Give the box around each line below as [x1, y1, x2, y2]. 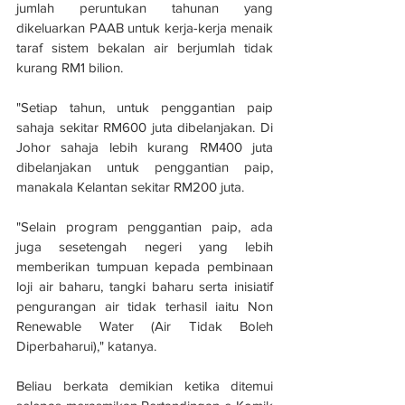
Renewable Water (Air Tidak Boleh [16, 317, 273, 334]
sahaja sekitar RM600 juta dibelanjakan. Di [16, 118, 273, 135]
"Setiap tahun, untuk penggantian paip [16, 99, 273, 115]
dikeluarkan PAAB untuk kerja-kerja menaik [16, 19, 273, 35]
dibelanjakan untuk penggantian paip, [16, 158, 273, 174]
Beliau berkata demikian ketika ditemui [16, 377, 273, 393]
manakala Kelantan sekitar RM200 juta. [16, 178, 244, 194]
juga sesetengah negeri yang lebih [16, 238, 273, 254]
